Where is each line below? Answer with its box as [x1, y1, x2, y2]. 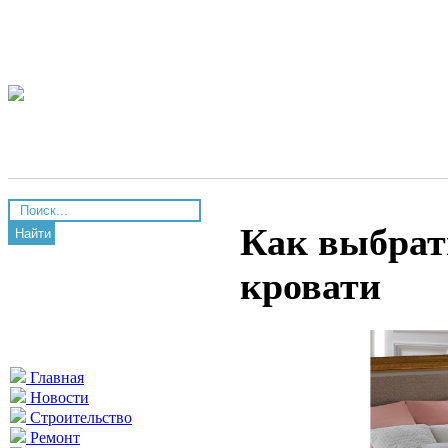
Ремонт [26, 429, 80, 446]
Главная [26, 369, 84, 386]
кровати [240, 265, 381, 308]
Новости [26, 389, 89, 406]
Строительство [26, 409, 132, 426]
